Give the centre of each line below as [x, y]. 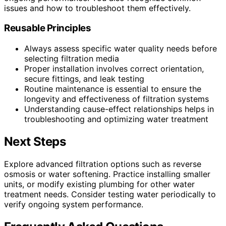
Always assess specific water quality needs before [121, 48]
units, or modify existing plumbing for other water [99, 184]
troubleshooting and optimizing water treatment [116, 119]
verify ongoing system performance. [74, 204]
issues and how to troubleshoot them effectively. [97, 8]
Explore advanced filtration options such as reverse [103, 164]
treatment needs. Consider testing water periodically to [110, 194]
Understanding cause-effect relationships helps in [119, 109]
